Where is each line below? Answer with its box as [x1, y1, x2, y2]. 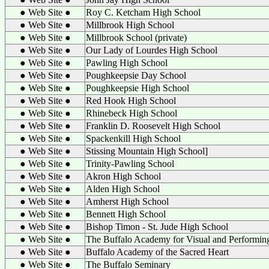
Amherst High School [86, 196, 169, 207]
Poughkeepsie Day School [86, 70, 186, 80]
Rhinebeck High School [86, 108, 177, 118]
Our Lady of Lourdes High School [86, 45, 217, 55]
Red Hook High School [86, 95, 176, 106]
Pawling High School [86, 58, 168, 68]
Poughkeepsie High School [86, 83, 189, 93]
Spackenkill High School [86, 133, 181, 144]
